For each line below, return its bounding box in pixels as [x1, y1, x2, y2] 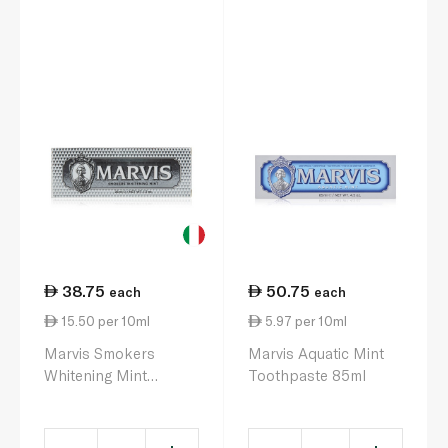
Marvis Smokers [44, 344, 155, 362]
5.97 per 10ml [262, 313, 347, 330]
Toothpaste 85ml [248, 366, 366, 384]
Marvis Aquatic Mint [248, 344, 384, 362]
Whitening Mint [44, 366, 147, 384]
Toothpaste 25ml [44, 388, 162, 406]
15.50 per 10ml [58, 313, 150, 330]
